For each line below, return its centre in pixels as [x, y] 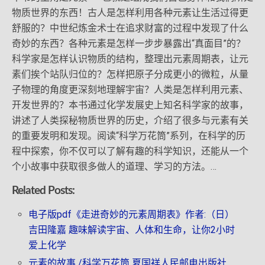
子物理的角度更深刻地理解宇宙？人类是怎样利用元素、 [130, 90]
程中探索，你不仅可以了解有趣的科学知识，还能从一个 [130, 151]
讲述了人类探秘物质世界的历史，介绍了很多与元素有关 [130, 120]
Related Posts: [43, 191]
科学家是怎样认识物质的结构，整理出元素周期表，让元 [130, 59]
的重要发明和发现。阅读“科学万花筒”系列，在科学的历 [129, 136]
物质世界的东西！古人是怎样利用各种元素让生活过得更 [130, 13]
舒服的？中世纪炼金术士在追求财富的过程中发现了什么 [130, 28]
